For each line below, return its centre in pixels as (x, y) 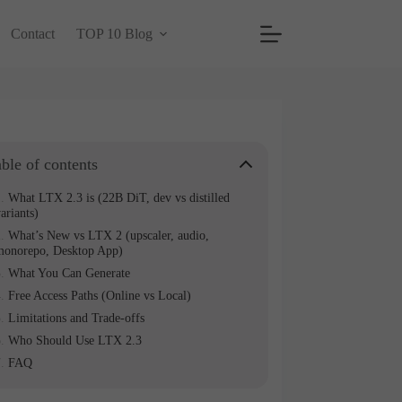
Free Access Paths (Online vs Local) (99, 295)
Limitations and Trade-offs (76, 318)
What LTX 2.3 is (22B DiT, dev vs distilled (118, 197)
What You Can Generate (69, 273)
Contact (32, 33)
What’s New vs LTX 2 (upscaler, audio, (108, 235)
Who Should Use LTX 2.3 (74, 340)
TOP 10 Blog (114, 33)
